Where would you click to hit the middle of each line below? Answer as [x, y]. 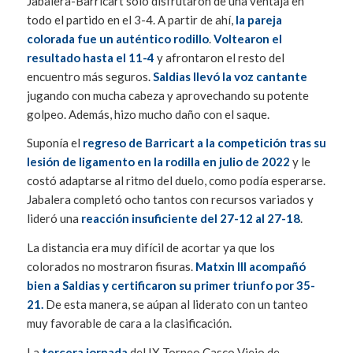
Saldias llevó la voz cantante [229, 76]
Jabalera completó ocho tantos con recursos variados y [170, 200]
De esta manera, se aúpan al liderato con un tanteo [175, 305]
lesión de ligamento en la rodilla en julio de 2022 [159, 162]
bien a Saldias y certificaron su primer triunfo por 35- [171, 286]
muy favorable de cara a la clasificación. [129, 323]
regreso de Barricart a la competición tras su [204, 143]
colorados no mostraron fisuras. [111, 267]
